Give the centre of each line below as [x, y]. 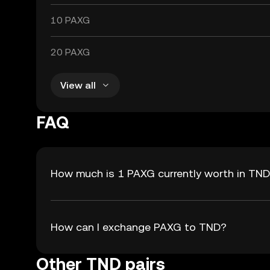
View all [78, 85]
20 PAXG [70, 52]
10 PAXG [70, 20]
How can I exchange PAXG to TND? [139, 227]
